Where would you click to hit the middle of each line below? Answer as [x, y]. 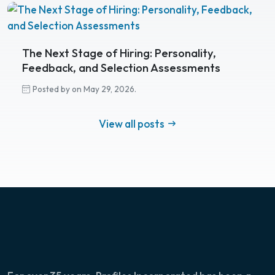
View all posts [132, 124]
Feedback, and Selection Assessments [121, 68]
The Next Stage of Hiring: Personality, [119, 53]
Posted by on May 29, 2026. [84, 89]
